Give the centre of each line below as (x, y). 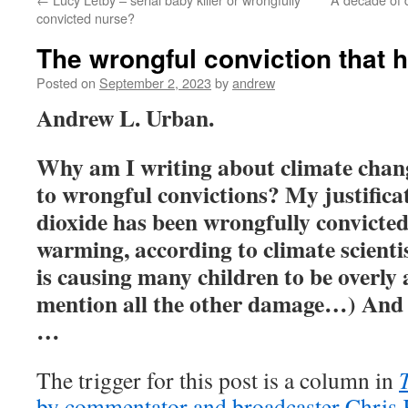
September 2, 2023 (155, 82)
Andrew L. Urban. (125, 117)
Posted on (66, 82)
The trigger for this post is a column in (218, 380)
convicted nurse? (86, 18)
